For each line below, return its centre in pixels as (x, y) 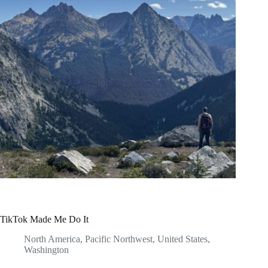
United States (182, 239)
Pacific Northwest (119, 239)
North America (52, 239)
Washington (46, 249)
